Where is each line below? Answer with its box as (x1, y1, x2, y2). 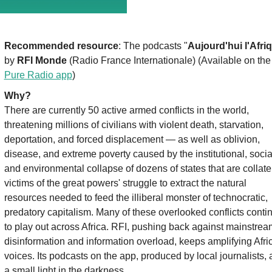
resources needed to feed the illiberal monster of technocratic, (4, 192, 268, 203)
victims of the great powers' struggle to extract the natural (4, 178, 246, 189)
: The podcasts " (118, 41, 188, 52)
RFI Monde (16, 55, 67, 66)
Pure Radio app (4, 70, 72, 81)
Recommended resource (4, 41, 118, 52)
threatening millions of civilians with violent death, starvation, (4, 120, 263, 131)
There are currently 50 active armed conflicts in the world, (4, 105, 249, 116)
